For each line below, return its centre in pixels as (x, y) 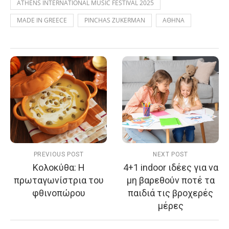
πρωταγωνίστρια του (59, 180)
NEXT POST (170, 154)
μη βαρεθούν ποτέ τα (170, 180)
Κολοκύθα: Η (59, 167)
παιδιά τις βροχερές (170, 193)
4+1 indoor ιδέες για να (170, 167)
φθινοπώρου (59, 193)
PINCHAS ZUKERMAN (115, 20)
